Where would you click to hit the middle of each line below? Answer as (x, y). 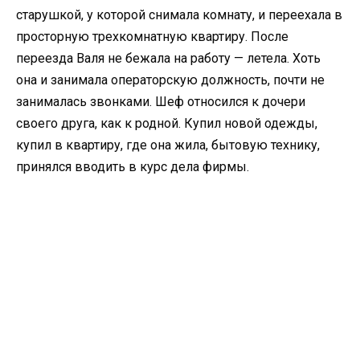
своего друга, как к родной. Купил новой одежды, (167, 123)
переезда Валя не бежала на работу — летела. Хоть (168, 58)
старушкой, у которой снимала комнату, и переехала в (179, 14)
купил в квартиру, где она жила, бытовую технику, (168, 145)
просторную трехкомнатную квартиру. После (152, 36)
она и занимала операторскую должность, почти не (170, 80)
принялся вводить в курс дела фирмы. (133, 166)
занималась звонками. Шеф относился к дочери (161, 101)
